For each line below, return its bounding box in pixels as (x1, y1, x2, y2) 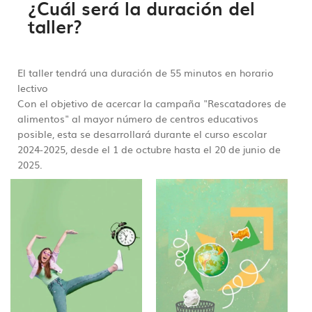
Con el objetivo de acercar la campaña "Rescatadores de (17, 95, 286, 110)
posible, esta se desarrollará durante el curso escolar (17, 126, 267, 141)
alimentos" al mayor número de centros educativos (17, 111, 258, 125)
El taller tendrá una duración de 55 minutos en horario (17, 65, 274, 79)
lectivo (17, 80, 48, 95)
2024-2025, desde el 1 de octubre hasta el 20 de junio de (17, 141, 281, 156)
